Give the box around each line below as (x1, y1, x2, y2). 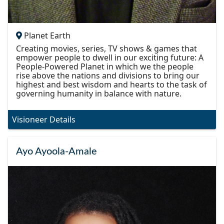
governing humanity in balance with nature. (16, 88, 181, 99)
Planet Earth (24, 30, 70, 41)
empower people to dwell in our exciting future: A (16, 52, 203, 63)
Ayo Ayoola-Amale (16, 146, 97, 157)
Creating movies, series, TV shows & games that (16, 43, 197, 54)
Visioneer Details (12, 114, 75, 125)
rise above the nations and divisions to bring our (16, 70, 199, 81)
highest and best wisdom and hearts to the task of (16, 79, 207, 90)
